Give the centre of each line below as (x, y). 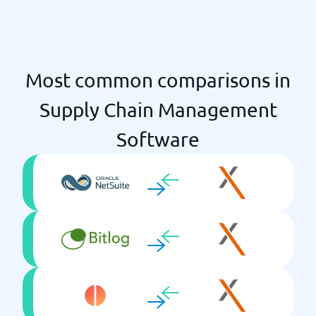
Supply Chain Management (158, 110)
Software (158, 139)
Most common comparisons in (158, 80)
